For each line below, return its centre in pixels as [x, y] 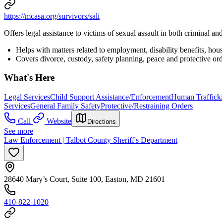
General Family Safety [65, 106]
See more [19, 131]
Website [59, 121]
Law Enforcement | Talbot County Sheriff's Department [91, 140]
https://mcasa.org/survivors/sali [52, 16]
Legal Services [27, 97]
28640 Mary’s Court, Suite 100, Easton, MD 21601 [84, 179]
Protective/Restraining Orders [147, 106]
